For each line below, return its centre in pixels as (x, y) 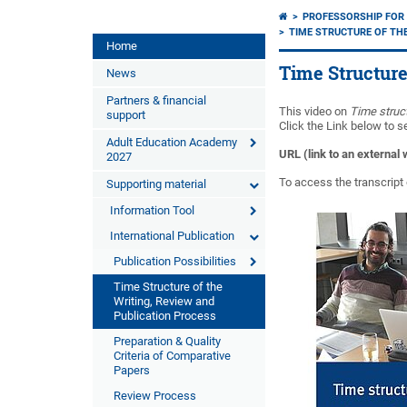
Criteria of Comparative (172, 356)
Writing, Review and (164, 301)
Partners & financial (156, 100)
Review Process (155, 396)
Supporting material (156, 184)
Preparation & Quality (167, 341)
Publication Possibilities (175, 261)
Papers (132, 370)
